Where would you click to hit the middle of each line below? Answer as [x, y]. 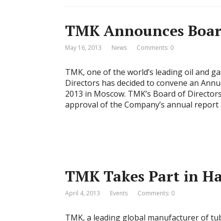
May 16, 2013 [83, 48]
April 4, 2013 [83, 193]
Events [119, 193]
